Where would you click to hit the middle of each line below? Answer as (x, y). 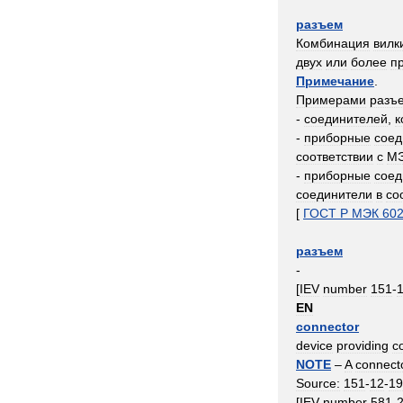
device (314, 345)
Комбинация (333, 43)
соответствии (335, 157)
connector (327, 327)
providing (363, 345)
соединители (334, 194)
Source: (318, 383)
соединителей (346, 119)
